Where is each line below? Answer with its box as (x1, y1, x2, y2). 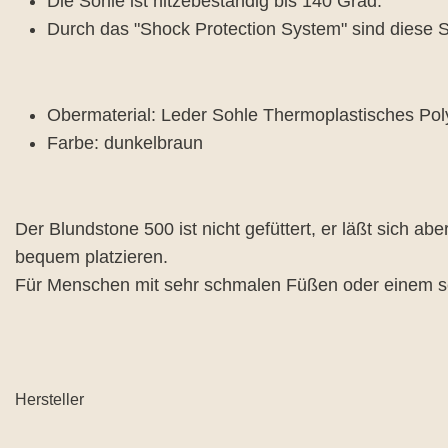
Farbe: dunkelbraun (47, 133, 208, 153)
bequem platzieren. (15, 247, 173, 267)
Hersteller (15, 391, 84, 408)
